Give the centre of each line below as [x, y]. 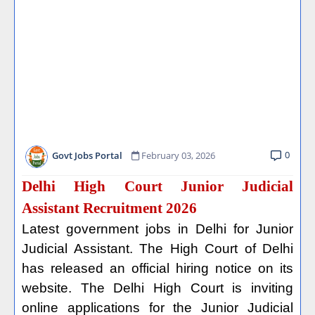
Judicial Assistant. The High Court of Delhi [157, 249]
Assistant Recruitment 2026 [109, 208]
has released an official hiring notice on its [157, 268]
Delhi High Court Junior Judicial [157, 186]
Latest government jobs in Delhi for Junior [157, 229]
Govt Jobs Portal [87, 156]
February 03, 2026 [178, 156]
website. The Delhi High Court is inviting [157, 288]
